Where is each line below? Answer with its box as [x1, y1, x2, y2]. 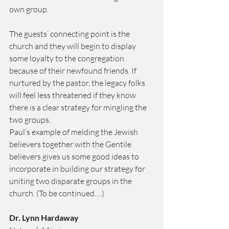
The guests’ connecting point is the [9, 29, 131, 39]
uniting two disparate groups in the [9, 176, 133, 186]
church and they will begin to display [9, 41, 138, 51]
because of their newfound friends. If [9, 65, 138, 76]
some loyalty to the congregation [9, 53, 126, 63]
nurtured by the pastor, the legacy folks [9, 78, 147, 88]
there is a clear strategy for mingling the [9, 102, 148, 112]
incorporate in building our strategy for [9, 164, 147, 174]
